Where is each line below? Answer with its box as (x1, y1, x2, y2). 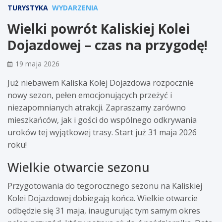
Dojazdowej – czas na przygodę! (7, 36, 208, 54)
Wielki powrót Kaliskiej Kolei (7, 19, 190, 38)
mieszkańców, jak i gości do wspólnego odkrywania (7, 114, 197, 125)
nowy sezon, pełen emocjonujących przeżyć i (7, 89, 172, 101)
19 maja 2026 (15, 58, 59, 68)
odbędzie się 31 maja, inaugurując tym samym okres (7, 205, 200, 216)
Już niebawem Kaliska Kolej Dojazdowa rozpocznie (7, 77, 194, 88)
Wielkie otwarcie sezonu (7, 158, 150, 175)
